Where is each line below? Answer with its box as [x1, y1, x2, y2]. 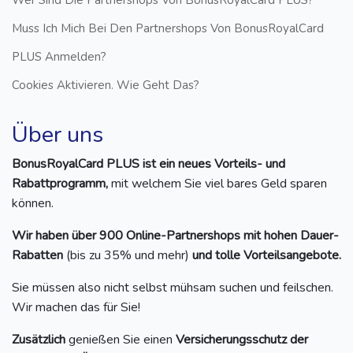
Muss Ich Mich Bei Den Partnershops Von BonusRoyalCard [12, 20, 324, 36]
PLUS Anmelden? [12, 48, 106, 65]
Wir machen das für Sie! [12, 298, 140, 316]
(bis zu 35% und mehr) [66, 246, 192, 264]
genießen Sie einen [69, 330, 176, 348]
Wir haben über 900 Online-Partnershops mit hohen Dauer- [12, 226, 339, 244]
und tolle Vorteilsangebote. [192, 246, 341, 264]
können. [12, 194, 54, 212]
